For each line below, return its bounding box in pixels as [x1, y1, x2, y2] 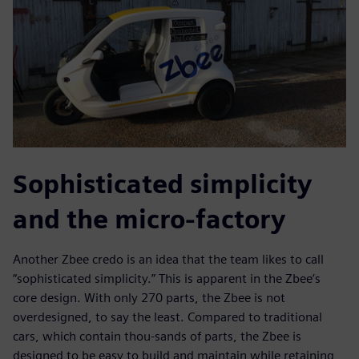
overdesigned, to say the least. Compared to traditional [13, 309, 322, 325]
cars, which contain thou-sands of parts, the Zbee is [13, 329, 301, 345]
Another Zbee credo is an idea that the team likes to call [13, 252, 324, 268]
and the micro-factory [13, 204, 285, 236]
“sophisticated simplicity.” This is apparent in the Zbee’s [13, 271, 321, 287]
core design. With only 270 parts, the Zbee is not [13, 290, 285, 306]
